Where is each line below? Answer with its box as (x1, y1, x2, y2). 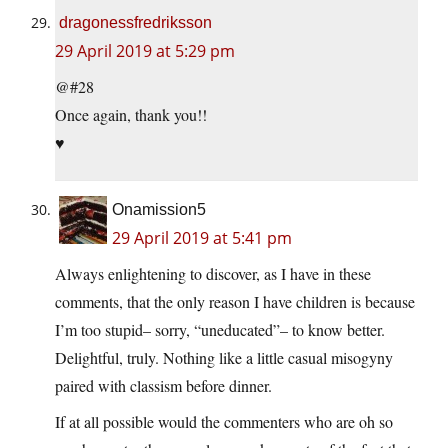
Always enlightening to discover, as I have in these (55, 263, 371, 285)
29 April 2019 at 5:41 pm (112, 227, 292, 250)
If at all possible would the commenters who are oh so (55, 411, 393, 433)
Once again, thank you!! (55, 104, 207, 126)
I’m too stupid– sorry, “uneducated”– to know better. (55, 319, 385, 341)
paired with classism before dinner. (55, 375, 272, 397)
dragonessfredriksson (59, 14, 212, 32)
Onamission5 (112, 201, 206, 219)
